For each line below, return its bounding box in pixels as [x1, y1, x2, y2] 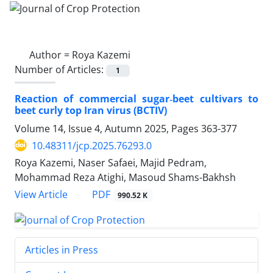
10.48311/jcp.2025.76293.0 [32, 138, 152, 152]
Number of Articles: [15, 62, 106, 76]
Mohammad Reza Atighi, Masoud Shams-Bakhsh [15, 170, 236, 184]
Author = [29, 48, 72, 62]
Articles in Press [25, 243, 98, 257]
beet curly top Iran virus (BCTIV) [15, 103, 167, 117]
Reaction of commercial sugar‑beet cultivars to [15, 91, 258, 105]
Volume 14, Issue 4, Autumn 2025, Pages [15, 121, 201, 135]
